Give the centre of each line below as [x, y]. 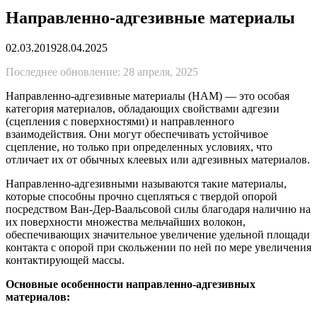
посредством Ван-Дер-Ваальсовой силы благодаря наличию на [158, 209]
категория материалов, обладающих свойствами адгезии [143, 108]
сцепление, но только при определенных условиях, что [139, 146]
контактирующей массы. [65, 260]
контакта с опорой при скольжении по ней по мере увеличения [158, 247]
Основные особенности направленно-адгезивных [131, 284]
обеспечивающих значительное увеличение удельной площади [158, 234]
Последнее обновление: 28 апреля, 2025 [102, 71]
